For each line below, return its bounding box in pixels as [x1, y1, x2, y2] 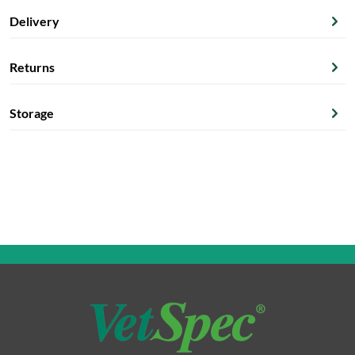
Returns [10, 59, 55, 75]
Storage [10, 105, 54, 121]
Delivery [10, 13, 59, 29]
